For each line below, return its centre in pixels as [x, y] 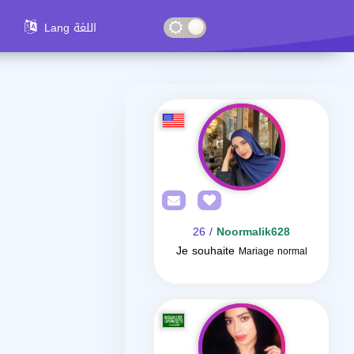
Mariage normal [273, 251]
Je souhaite [205, 251]
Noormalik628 [253, 232]
